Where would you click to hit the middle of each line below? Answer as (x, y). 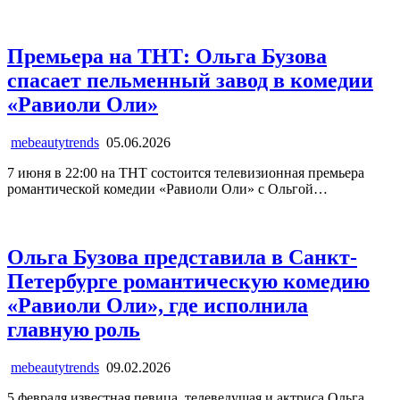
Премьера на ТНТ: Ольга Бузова (167, 56)
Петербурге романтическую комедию (188, 281)
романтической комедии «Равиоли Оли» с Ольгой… (167, 188)
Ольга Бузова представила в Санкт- (182, 257)
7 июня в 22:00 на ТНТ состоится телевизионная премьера (186, 172)
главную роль (74, 329)
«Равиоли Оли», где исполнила (158, 305)
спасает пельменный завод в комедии (190, 80)
